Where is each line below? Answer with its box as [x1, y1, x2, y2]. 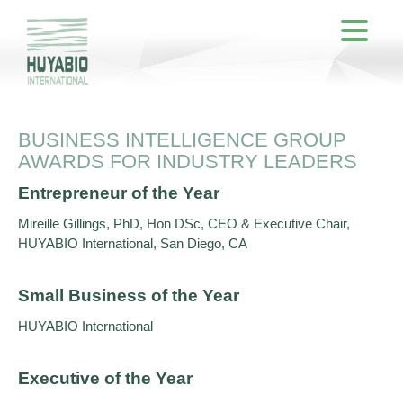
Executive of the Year [18, 369, 193, 388]
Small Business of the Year [18, 286, 239, 305]
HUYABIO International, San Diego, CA [18, 236, 247, 251]
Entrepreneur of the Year [18, 184, 219, 202]
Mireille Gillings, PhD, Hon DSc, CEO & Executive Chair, [18, 216, 350, 231]
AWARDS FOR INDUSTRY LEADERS [18, 150, 357, 173]
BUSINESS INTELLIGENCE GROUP [18, 129, 346, 151]
